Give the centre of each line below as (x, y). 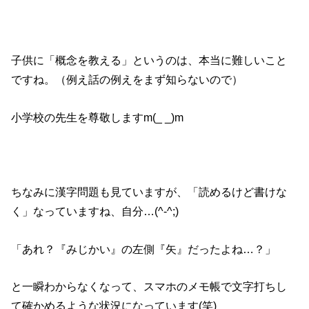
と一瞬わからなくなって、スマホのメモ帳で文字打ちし (149, 286)
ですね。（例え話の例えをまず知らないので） (127, 80)
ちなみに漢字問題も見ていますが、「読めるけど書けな (149, 192)
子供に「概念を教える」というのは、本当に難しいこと (149, 60)
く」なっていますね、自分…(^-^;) (95, 211)
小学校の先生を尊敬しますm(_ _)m (98, 117)
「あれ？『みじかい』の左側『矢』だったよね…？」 (144, 249)
